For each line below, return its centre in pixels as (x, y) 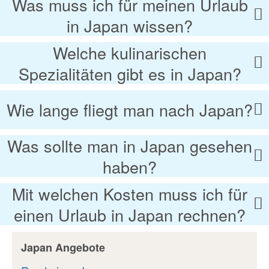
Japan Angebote (63, 248)
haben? (130, 167)
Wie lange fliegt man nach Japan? (130, 110)
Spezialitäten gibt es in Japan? (130, 74)
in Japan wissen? (130, 26)
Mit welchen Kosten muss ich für (130, 194)
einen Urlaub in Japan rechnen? (130, 215)
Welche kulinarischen (130, 53)
